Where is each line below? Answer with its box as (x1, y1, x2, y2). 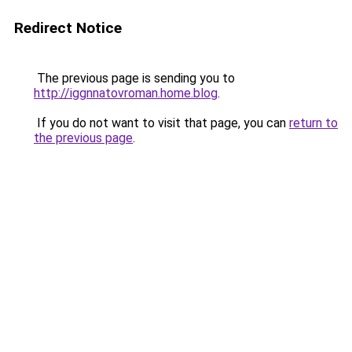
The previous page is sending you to (34, 71, 235, 86)
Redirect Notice (14, 19, 122, 37)
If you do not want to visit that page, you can (34, 115, 289, 130)
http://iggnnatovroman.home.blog (34, 86, 218, 101)
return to (289, 115, 338, 130)
